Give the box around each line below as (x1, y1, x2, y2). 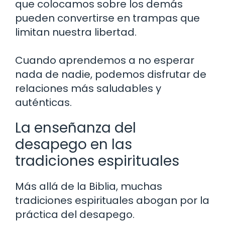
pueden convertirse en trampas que (15, 11, 200, 25)
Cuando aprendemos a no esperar (15, 53, 194, 67)
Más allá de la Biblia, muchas (15, 179, 162, 193)
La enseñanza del (15, 118, 136, 138)
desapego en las (15, 134, 132, 154)
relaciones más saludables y (15, 81, 161, 95)
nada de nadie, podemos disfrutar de (15, 67, 206, 81)
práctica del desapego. (15, 207, 135, 221)
